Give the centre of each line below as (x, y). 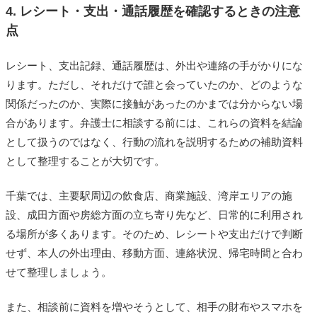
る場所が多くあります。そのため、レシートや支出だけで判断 (154, 234)
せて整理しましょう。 (59, 272)
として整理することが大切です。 (85, 161)
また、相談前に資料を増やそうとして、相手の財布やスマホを (154, 306)
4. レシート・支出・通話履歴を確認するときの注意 (153, 11)
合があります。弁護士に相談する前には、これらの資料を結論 (154, 122)
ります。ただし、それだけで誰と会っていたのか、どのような (154, 84)
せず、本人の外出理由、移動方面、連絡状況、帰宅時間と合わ (154, 253)
